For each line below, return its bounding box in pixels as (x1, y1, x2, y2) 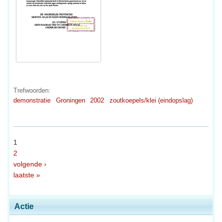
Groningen (55, 97, 85, 105)
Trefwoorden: (13, 87, 51, 95)
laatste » (13, 170, 40, 179)
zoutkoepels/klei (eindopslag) (109, 97, 193, 105)
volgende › (13, 160, 47, 168)
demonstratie (13, 97, 51, 105)
